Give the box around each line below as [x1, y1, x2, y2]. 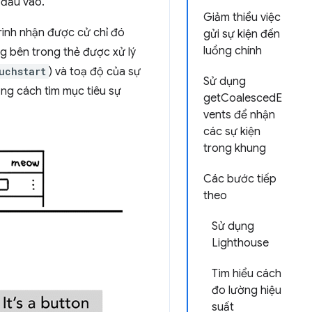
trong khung [203, 141, 266, 155]
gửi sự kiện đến [203, 27, 280, 41]
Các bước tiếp [203, 172, 276, 186]
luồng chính [203, 44, 262, 58]
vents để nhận [203, 108, 275, 122]
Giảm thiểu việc [203, 10, 281, 24]
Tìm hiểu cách [212, 267, 281, 281]
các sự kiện [203, 125, 260, 139]
